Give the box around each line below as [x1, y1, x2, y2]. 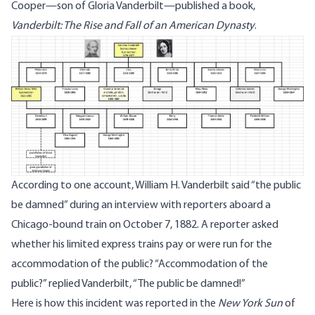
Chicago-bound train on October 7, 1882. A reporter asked [11, 219, 278, 231]
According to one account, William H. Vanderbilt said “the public [11, 180, 301, 192]
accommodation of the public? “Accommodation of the [11, 259, 268, 271]
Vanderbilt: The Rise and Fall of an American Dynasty [11, 20, 255, 32]
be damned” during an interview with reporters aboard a [11, 200, 271, 212]
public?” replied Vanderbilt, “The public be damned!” [11, 278, 245, 290]
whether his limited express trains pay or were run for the [11, 239, 272, 251]
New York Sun [218, 298, 283, 310]
